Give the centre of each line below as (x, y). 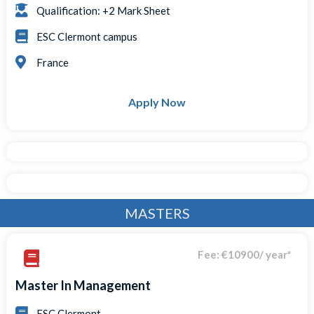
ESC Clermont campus (87, 37)
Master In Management (83, 286)
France (53, 63)
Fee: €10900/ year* (244, 255)
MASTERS (157, 213)
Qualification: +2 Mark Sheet (104, 11)
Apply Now (157, 102)
